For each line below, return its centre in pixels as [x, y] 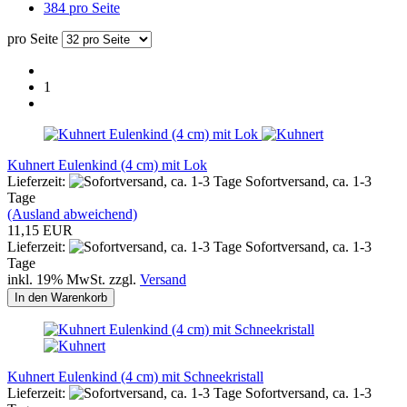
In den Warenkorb [61, 297]
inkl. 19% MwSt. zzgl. [74, 279]
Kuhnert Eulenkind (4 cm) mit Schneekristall [135, 376]
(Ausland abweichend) [72, 213]
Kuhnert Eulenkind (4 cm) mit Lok [107, 164]
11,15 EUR [40, 230]
